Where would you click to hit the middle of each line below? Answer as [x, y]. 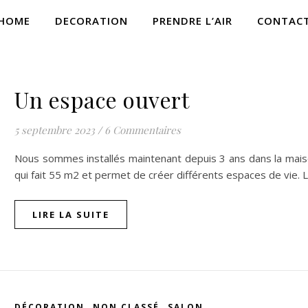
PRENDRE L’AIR [192, 21]
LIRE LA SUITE [71, 214]
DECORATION [91, 21]
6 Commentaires [143, 130]
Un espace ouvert [102, 99]
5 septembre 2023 [55, 130]
